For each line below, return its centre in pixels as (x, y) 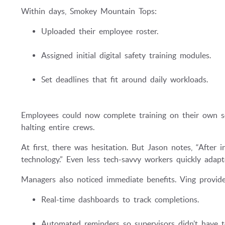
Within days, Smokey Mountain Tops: (89, 11)
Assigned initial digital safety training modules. (126, 55)
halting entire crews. (58, 127)
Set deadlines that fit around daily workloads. (125, 80)
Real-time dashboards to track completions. (120, 199)
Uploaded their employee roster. (100, 31)
